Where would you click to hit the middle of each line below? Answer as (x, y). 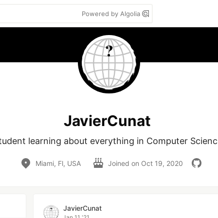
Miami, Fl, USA (58, 163)
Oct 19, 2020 (162, 163)
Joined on (124, 163)
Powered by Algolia (112, 14)
